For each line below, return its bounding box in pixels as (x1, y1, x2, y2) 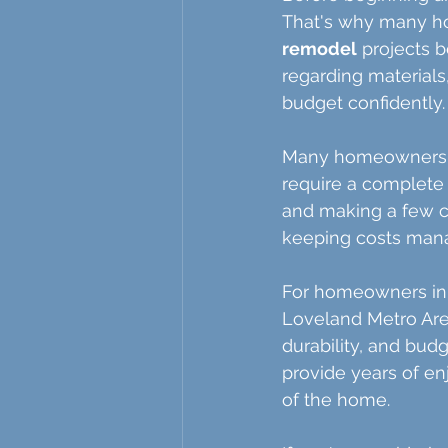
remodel (282, 38, 357, 60)
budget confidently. (282, 92, 445, 114)
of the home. (282, 389, 390, 411)
